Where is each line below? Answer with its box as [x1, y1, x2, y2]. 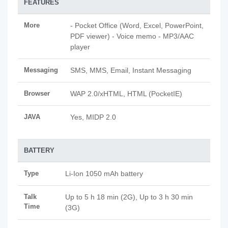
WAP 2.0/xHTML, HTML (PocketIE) [70, 90, 182, 98]
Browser [24, 90, 50, 97]
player [70, 43, 90, 51]
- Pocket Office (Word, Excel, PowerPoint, [70, 21, 204, 30]
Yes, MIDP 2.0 [70, 113, 116, 121]
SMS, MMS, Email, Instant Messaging [70, 66, 191, 74]
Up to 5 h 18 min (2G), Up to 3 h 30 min [65, 193, 193, 201]
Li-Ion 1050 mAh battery [65, 169, 143, 178]
